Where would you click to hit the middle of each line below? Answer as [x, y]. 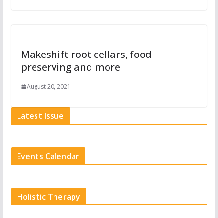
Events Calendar [48, 156]
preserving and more [70, 67]
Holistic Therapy [49, 197]
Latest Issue [40, 116]
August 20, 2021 [48, 86]
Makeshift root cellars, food [86, 54]
